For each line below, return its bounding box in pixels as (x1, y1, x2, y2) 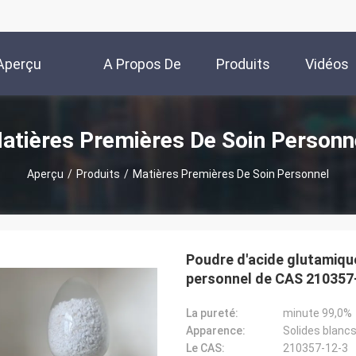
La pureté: (186, 307, 238, 319)
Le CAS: (186, 342, 225, 354)
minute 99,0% (283, 307, 352, 319)
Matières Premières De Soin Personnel (133, 167, 329, 180)
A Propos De (103, 56, 181, 73)
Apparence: (186, 324, 246, 337)
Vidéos (305, 56, 349, 73)
